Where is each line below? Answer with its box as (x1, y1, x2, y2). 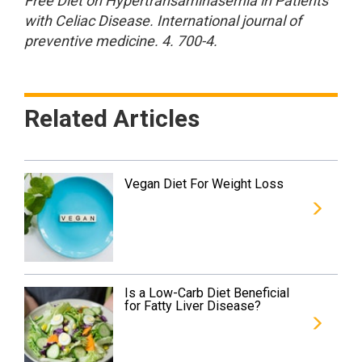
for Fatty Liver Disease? (124, 298, 262, 314)
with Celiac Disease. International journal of (24, 11, 301, 29)
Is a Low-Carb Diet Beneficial (124, 285, 290, 301)
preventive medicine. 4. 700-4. (24, 32, 217, 49)
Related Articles (24, 104, 200, 133)
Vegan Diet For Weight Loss (124, 176, 284, 192)
